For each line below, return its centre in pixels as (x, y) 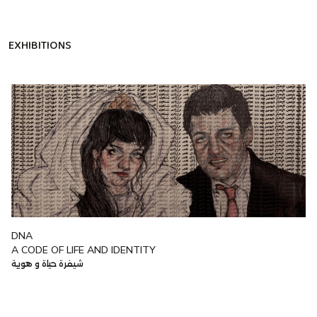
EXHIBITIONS (40, 46)
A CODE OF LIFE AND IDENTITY (83, 249)
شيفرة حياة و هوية (47, 263)
